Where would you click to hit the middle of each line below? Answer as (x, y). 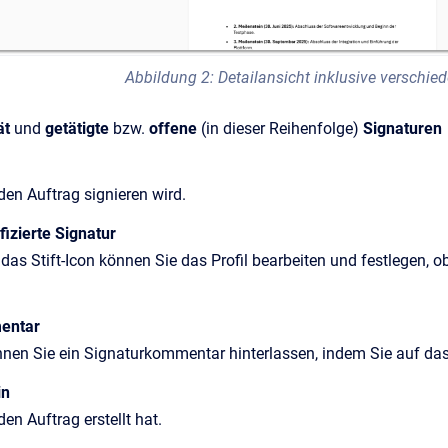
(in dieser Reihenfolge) (280, 129)
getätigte (77, 129)
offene (173, 129)
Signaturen (402, 129)
